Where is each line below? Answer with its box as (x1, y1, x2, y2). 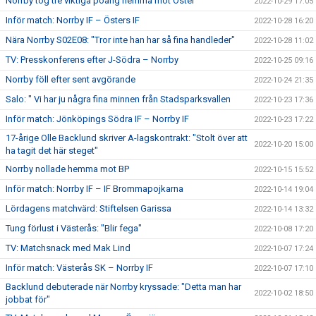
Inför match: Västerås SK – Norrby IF (6, 262, 153, 273)
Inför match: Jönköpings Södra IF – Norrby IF (6, 113, 189, 124)
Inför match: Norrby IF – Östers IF (6, 14, 140, 25)
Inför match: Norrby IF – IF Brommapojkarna (6, 183, 183, 194)
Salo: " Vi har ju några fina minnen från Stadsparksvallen (6, 93, 231, 104)
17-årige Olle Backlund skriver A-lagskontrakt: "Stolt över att (6, 132, 248, 143)
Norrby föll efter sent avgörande (6, 73, 135, 85)
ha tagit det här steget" (6, 145, 98, 156)
